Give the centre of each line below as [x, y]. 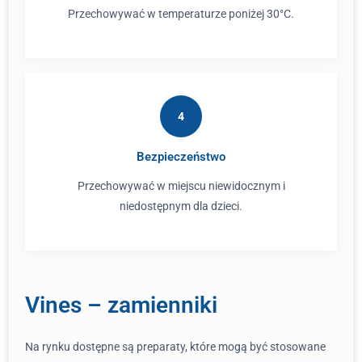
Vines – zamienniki [121, 305]
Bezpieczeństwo [181, 157]
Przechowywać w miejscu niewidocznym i [181, 186]
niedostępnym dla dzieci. [181, 206]
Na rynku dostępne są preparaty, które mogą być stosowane [175, 347]
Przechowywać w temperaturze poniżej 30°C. [181, 14]
